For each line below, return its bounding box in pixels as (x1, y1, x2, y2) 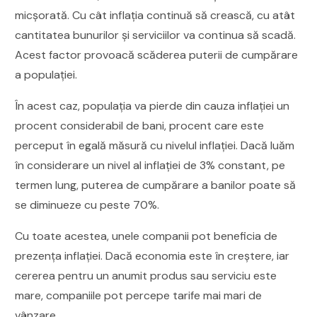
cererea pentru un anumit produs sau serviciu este (15, 267, 277, 283)
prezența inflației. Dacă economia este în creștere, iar (15, 248, 290, 263)
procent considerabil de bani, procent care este (15, 117, 265, 133)
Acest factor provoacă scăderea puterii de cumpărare (15, 47, 299, 62)
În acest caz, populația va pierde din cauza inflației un (15, 98, 290, 113)
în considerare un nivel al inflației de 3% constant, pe (15, 157, 286, 173)
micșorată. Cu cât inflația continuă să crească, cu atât (15, 7, 296, 23)
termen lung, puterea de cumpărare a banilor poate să (15, 177, 296, 192)
